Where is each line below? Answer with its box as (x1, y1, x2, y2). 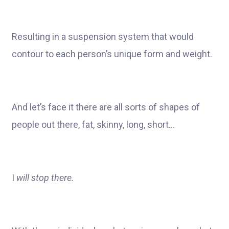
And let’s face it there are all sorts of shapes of (12, 102, 200, 112)
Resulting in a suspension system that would (12, 31, 194, 42)
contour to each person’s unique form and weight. (12, 49, 212, 59)
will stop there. (16, 172, 74, 183)
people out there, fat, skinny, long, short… (12, 119, 175, 130)
